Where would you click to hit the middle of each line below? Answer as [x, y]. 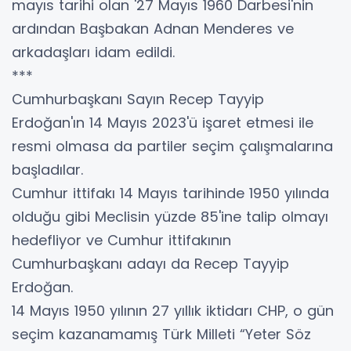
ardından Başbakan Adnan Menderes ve [153, 29]
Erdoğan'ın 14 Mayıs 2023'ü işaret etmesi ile [163, 123]
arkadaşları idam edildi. [93, 52]
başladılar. [47, 170]
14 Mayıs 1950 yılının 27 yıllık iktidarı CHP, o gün [173, 311]
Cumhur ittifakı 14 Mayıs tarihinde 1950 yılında [170, 194]
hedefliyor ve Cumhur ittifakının [121, 241]
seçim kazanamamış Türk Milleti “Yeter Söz [161, 335]
